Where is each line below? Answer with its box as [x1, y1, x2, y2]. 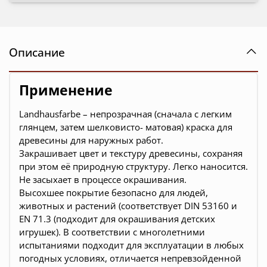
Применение [19, 81, 113, 100]
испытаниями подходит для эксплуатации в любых [19, 239, 244, 252]
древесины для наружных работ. [19, 134, 163, 147]
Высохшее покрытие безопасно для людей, [19, 187, 208, 199]
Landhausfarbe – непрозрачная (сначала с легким [19, 108, 232, 120]
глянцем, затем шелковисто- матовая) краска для [19, 121, 232, 133]
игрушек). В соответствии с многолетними [19, 226, 205, 238]
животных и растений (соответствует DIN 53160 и [19, 200, 237, 212]
